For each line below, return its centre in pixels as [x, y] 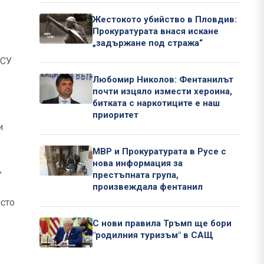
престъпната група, [136, 175]
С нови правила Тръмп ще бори [162, 224]
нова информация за [138, 164]
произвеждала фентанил [148, 187]
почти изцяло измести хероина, [162, 92]
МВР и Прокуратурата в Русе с [159, 152]
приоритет [115, 115]
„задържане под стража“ [148, 43]
